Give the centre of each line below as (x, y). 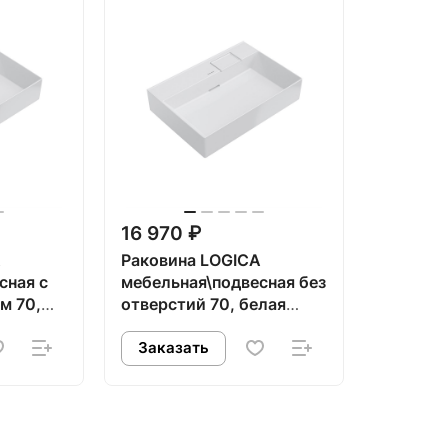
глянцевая (161, 327)
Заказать (173, 348)
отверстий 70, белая (203, 305)
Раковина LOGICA (191, 261)
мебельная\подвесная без (223, 283)
